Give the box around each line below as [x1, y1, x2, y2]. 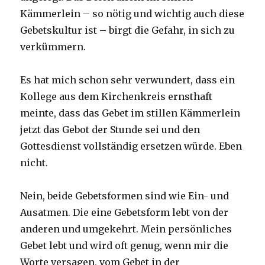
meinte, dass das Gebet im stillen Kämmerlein [20, 107, 241, 119]
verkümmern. [20, 41, 86, 53]
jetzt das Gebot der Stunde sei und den [20, 124, 201, 136]
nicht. [20, 157, 49, 169]
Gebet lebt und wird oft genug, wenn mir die [20, 240, 229, 252]
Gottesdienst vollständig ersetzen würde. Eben [20, 140, 243, 153]
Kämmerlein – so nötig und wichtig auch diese [20, 8, 245, 20]
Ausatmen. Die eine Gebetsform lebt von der [20, 206, 229, 219]
